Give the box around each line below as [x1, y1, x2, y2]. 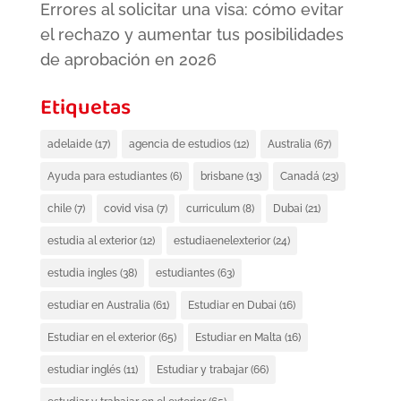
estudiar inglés [47, 363, 121, 377]
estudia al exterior [47, 235, 137, 248]
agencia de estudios [128, 138, 231, 151]
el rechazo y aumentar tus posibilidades [39, 25, 344, 45]
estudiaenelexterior [173, 235, 270, 248]
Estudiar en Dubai [187, 299, 277, 312]
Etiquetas [39, 89, 131, 132]
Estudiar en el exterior [47, 331, 156, 345]
